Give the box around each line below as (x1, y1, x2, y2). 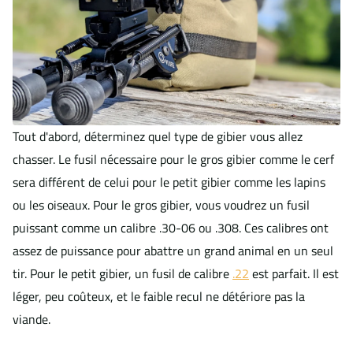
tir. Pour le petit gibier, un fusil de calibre (13, 264, 232, 284)
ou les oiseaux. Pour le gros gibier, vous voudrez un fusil (13, 195, 310, 215)
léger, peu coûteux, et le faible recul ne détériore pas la (13, 287, 305, 307)
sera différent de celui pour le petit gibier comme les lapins (13, 173, 325, 192)
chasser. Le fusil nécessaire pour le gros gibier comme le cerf (13, 150, 334, 169)
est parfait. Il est (249, 264, 339, 284)
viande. (13, 310, 50, 329)
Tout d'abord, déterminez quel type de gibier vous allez (13, 127, 303, 147)
